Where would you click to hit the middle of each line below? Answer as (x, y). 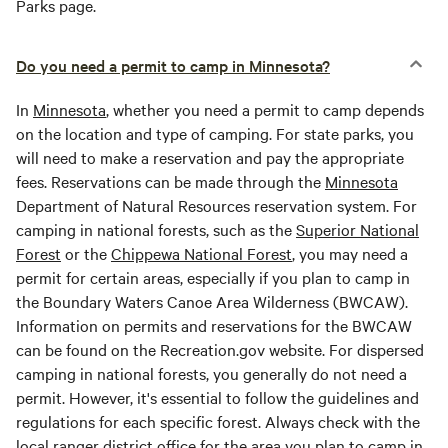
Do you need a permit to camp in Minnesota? (173, 65)
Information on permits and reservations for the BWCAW (214, 325)
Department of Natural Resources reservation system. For (216, 205)
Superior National (357, 229)
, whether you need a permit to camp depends (265, 109)
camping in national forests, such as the (156, 229)
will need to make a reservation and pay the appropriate (210, 157)
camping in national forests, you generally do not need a (211, 373)
